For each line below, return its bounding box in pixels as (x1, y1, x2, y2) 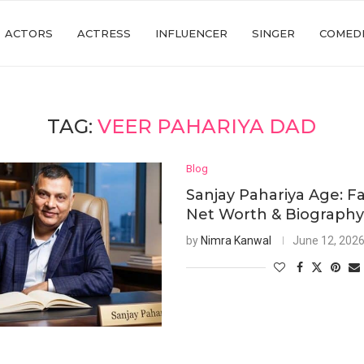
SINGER (252, 27, 295, 40)
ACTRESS (77, 27, 131, 40)
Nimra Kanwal (201, 234, 272, 247)
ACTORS (5, 27, 53, 40)
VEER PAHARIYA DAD (97, 115, 317, 138)
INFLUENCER (155, 27, 227, 40)
